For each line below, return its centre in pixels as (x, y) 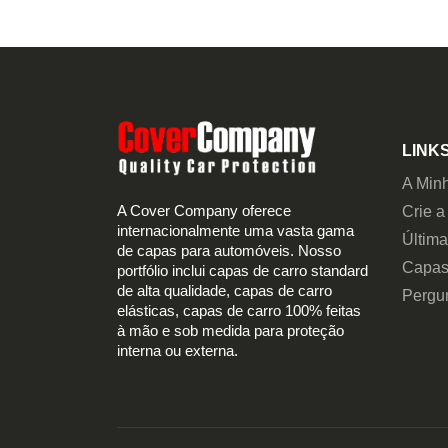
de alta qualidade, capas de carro (224, 291)
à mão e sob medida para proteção (230, 331)
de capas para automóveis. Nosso (229, 251)
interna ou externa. (177, 351)
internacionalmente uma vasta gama (235, 231)
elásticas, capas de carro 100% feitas (239, 311)
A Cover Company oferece (204, 211)
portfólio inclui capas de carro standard (242, 271)
